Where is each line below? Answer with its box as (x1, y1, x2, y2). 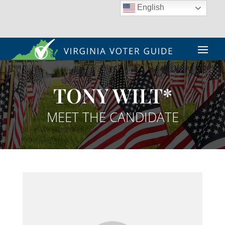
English (135, 3, 165, 12)
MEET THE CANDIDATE (46, 107, 179, 126)
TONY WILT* (53, 81, 172, 108)
